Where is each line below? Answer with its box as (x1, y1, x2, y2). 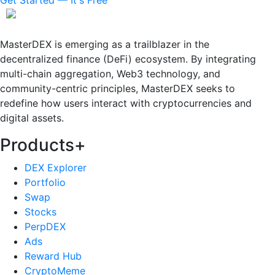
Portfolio (25, 176, 66, 189)
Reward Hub (25, 250, 82, 263)
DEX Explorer (25, 161, 87, 174)
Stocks (25, 206, 56, 219)
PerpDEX (25, 220, 66, 233)
